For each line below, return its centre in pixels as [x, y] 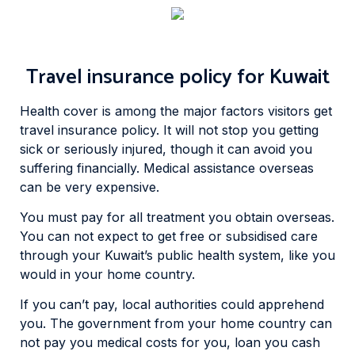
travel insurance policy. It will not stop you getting [169, 130]
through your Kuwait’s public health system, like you [177, 256]
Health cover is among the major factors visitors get [176, 111]
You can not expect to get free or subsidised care [169, 237]
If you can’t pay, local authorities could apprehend [172, 305]
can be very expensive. [90, 187]
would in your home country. [107, 275]
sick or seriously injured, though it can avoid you [166, 149]
